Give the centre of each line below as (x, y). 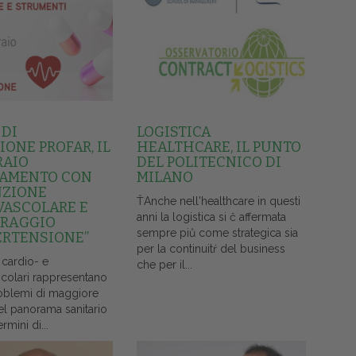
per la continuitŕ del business (211, 249)
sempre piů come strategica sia (217, 233)
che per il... (164, 265)
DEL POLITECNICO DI (209, 163)
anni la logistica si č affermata (211, 217)
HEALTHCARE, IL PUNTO (219, 147)
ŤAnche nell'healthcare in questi (218, 201)
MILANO (164, 178)
